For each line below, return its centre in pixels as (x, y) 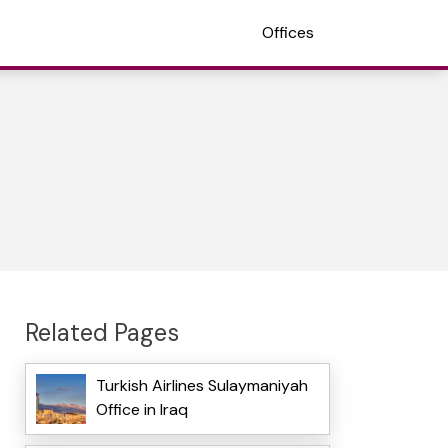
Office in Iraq (141, 410)
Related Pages (101, 332)
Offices (288, 32)
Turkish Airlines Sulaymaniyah (201, 386)
